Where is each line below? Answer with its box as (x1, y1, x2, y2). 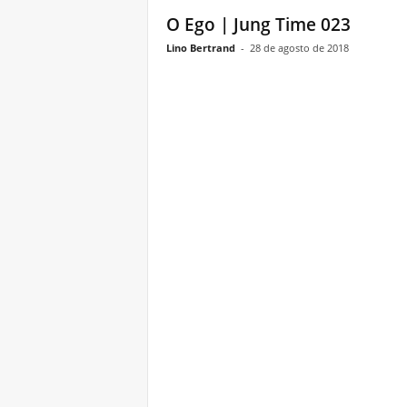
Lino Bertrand (165, 41, 235, 55)
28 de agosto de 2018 (249, 41, 349, 55)
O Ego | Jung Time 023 (165, 13, 351, 36)
